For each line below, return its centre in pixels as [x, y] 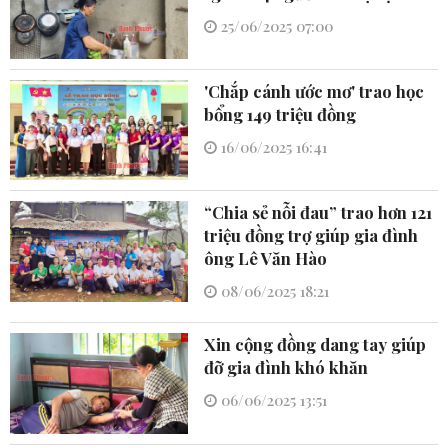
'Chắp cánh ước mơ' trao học [314, 91]
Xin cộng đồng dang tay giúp [315, 344]
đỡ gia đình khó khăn [286, 367]
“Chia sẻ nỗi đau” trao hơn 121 [318, 212]
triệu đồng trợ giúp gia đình [311, 235]
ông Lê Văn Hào [266, 258]
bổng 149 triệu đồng [280, 114]
